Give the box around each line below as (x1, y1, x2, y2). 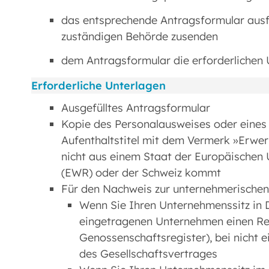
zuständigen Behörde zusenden (61, 29, 218, 43)
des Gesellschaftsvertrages (79, 247, 217, 261)
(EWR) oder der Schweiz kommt (61, 166, 221, 180)
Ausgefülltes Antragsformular (61, 101, 210, 115)
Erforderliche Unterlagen (31, 79, 166, 93)
